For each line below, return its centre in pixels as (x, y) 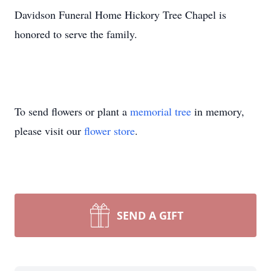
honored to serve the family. (76, 34)
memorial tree (161, 111)
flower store (109, 131)
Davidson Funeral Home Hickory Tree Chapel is (120, 15)
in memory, (218, 111)
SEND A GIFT (150, 215)
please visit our (49, 131)
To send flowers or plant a (72, 111)
